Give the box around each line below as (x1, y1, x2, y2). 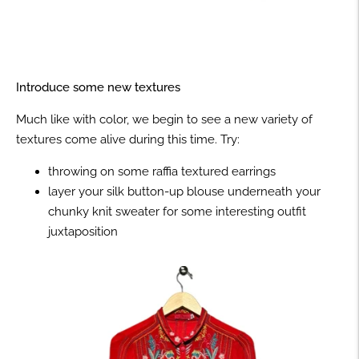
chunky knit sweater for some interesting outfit (48, 204, 306, 219)
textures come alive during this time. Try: (16, 131, 240, 147)
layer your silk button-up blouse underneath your (48, 184, 321, 199)
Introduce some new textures (16, 79, 180, 95)
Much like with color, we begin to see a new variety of (16, 111, 313, 127)
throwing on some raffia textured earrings (48, 163, 276, 179)
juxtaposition (48, 224, 118, 239)
